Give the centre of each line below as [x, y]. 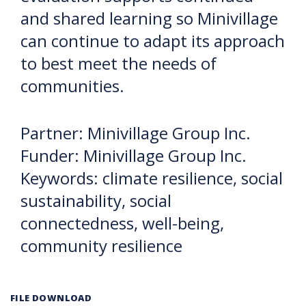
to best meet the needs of [119, 63]
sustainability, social [96, 200]
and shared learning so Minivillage [149, 18]
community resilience [103, 245]
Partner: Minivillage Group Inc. [136, 133]
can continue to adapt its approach [153, 40]
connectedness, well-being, [122, 223]
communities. [72, 85]
